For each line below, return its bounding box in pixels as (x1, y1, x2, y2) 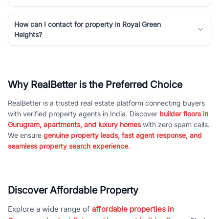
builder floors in (159, 109, 208, 118)
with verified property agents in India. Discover (8, 109, 159, 118)
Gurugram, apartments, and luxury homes (8, 120, 141, 129)
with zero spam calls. (141, 120, 210, 129)
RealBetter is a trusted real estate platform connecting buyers (8, 98, 205, 107)
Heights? (14, 30, 42, 39)
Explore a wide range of (8, 204, 92, 214)
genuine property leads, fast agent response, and (44, 131, 202, 139)
